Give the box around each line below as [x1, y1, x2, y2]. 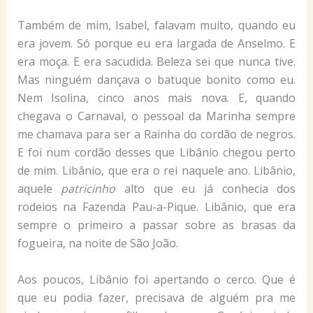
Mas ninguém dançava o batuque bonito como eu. [17, 72, 296, 88]
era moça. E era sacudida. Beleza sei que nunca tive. [17, 54, 296, 70]
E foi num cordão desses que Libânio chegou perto [17, 145, 296, 161]
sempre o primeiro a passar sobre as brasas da [17, 217, 296, 233]
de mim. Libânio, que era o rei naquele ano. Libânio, [17, 163, 296, 179]
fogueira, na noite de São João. [17, 235, 178, 252]
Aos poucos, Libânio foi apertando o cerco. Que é [17, 271, 296, 287]
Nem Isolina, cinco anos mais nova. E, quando [17, 90, 296, 106]
